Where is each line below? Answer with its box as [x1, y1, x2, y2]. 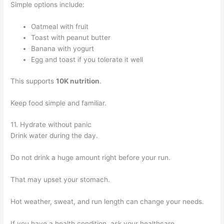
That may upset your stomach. [10, 175, 110, 184]
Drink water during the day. [10, 131, 98, 140]
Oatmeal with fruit [31, 22, 89, 31]
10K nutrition [56, 76, 100, 85]
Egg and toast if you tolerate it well [31, 55, 143, 64]
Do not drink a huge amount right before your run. [10, 153, 171, 162]
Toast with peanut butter [31, 33, 111, 42]
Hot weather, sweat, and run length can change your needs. [10, 197, 204, 206]
